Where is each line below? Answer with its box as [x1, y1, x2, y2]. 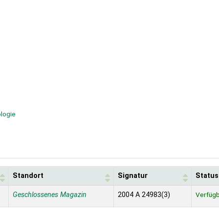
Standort [13, 171, 44, 180]
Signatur [118, 171, 148, 180]
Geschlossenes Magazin [13, 190, 87, 199]
